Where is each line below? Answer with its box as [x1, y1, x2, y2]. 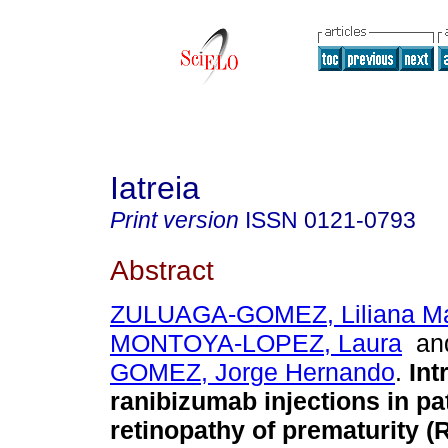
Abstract [110, 253, 214, 286]
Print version [110, 207, 239, 233]
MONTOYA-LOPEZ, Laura [110, 329, 402, 358]
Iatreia [110, 170, 200, 206]
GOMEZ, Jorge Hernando [110, 358, 395, 387]
